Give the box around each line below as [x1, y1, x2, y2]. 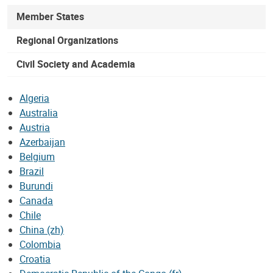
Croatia [19, 252, 51, 266]
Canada [19, 193, 53, 207]
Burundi [19, 179, 53, 193]
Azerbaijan [19, 135, 65, 149]
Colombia [19, 237, 61, 251]
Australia [19, 105, 58, 119]
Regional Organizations [16, 33, 118, 47]
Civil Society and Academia [16, 57, 135, 71]
